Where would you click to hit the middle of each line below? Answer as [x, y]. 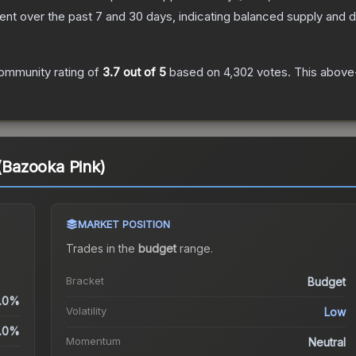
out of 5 [143, 72]
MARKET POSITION [124, 224]
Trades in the [102, 249]
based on [195, 72]
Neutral [327, 342]
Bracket [85, 281]
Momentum [93, 341]
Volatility [86, 311]
